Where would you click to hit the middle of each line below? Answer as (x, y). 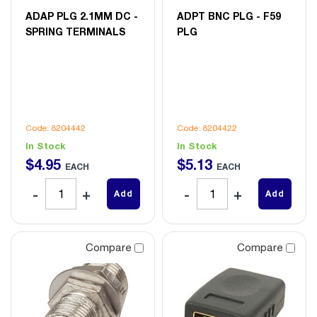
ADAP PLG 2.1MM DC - (82, 16)
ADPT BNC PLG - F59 (229, 16)
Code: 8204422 (207, 128)
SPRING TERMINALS (75, 31)
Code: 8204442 (56, 128)
